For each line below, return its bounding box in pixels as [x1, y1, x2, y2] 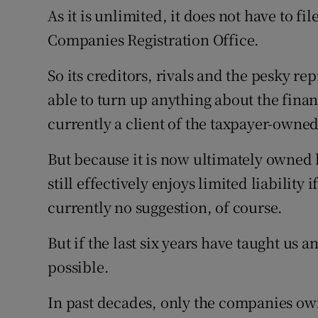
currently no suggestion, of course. [48, 197, 283, 218]
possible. [48, 256, 109, 278]
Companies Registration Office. [48, 29, 260, 50]
